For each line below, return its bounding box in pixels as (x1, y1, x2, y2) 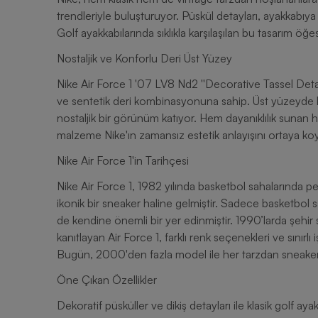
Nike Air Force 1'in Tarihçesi (57, 153, 189, 168)
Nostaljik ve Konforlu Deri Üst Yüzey (57, 51, 232, 65)
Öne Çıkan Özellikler (57, 273, 157, 287)
